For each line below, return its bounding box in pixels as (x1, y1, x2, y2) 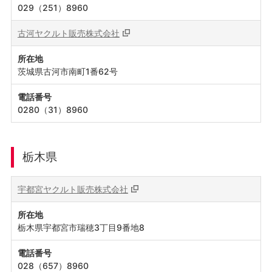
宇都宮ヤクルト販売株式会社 (17, 184, 128, 194)
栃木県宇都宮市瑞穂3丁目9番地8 (17, 222, 144, 233)
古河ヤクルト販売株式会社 (17, 28, 120, 38)
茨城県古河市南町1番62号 (17, 66, 118, 76)
